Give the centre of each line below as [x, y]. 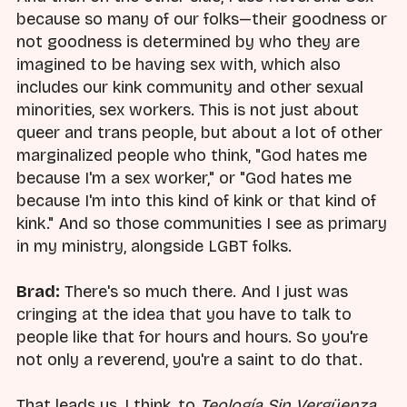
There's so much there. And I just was [204, 291]
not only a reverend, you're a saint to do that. [189, 359]
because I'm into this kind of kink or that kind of [196, 200]
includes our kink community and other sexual [190, 87]
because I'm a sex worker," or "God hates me [184, 178]
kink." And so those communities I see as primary [202, 223]
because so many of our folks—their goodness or [202, 19]
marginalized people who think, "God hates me [192, 155]
